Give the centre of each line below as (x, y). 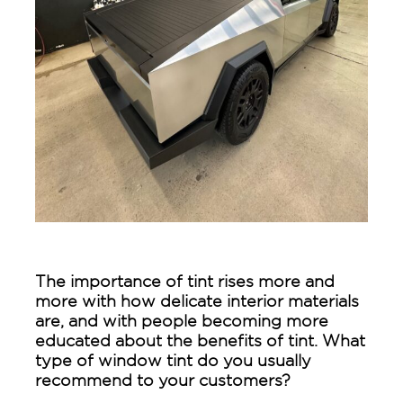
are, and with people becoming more (181, 320)
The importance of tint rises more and (184, 281)
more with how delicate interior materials (197, 300)
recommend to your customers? (162, 380)
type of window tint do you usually (173, 360)
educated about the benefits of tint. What (200, 340)
